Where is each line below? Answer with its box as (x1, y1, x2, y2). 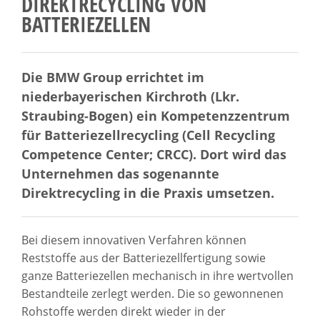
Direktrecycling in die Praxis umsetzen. (21, 183, 274, 201)
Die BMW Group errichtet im (21, 67, 204, 86)
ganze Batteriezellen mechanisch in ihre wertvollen (21, 267, 294, 284)
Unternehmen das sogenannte (21, 164, 219, 182)
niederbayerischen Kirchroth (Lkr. (21, 86, 239, 105)
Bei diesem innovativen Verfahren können (21, 231, 246, 248)
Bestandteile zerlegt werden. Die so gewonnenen (21, 285, 284, 301)
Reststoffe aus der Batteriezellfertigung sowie (21, 249, 266, 266)
